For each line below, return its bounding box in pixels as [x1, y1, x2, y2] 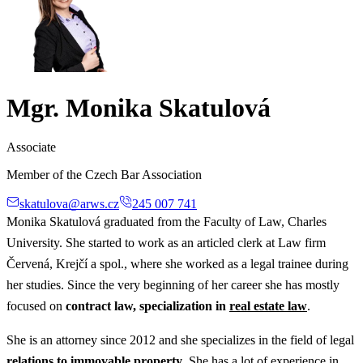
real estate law [229, 299, 307, 314]
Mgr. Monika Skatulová [6, 92, 271, 122]
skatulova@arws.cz [19, 197, 119, 211]
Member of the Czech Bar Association [6, 168, 202, 182]
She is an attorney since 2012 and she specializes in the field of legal [6, 333, 354, 348]
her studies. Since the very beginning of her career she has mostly [6, 278, 340, 293]
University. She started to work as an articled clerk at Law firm [6, 236, 326, 250]
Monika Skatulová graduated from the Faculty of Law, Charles [6, 215, 327, 229]
